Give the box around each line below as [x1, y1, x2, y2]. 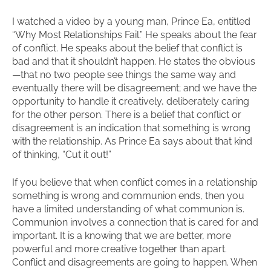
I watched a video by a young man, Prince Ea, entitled [12, 16, 250, 27]
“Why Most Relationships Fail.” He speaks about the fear [12, 29, 257, 41]
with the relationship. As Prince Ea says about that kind [12, 135, 252, 147]
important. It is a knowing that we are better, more [12, 230, 231, 241]
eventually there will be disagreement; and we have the [12, 82, 256, 94]
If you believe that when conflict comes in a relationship [12, 177, 258, 188]
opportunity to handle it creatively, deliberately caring [12, 96, 249, 107]
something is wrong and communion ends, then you [12, 190, 244, 201]
